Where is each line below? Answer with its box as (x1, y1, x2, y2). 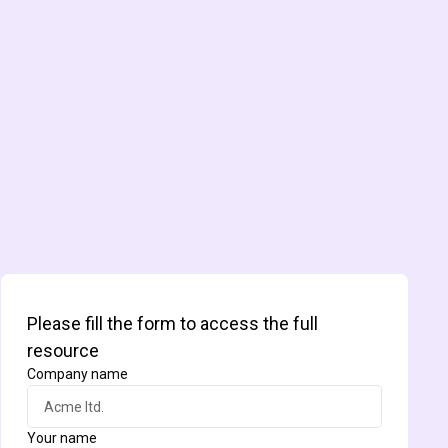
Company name (26, 366, 128, 382)
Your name (26, 430, 97, 446)
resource (26, 340, 99, 361)
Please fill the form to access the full (26, 313, 318, 334)
